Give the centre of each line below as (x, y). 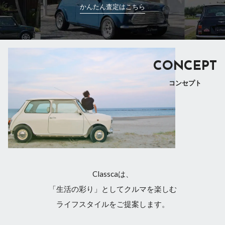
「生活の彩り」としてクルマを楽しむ (113, 189)
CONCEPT (185, 66)
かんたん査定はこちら (113, 7)
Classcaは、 (113, 174)
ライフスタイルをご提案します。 (113, 204)
